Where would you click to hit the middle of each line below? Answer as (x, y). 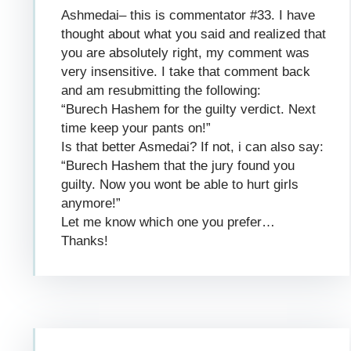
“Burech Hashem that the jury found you (178, 165)
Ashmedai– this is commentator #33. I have (188, 15)
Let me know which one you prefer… (168, 222)
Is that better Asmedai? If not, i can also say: (193, 147)
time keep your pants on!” (136, 128)
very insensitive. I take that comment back (186, 71)
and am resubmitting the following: (161, 90)
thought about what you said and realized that (194, 34)
